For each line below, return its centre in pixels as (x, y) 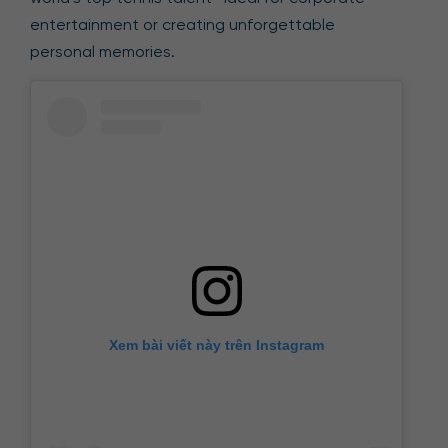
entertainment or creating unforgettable (182, 24)
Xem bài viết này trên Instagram (216, 344)
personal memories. (102, 51)
